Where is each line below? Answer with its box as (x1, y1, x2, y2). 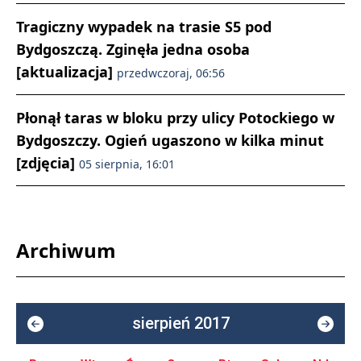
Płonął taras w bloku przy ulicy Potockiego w (16, 108, 334, 127)
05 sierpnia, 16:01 (79, 156, 175, 172)
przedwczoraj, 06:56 (117, 65, 225, 81)
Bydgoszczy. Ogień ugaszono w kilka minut (16, 131, 324, 150)
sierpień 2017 (131, 313, 230, 333)
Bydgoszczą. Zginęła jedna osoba (16, 39, 250, 59)
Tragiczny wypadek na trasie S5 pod (16, 17, 272, 36)
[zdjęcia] (16, 153, 79, 172)
